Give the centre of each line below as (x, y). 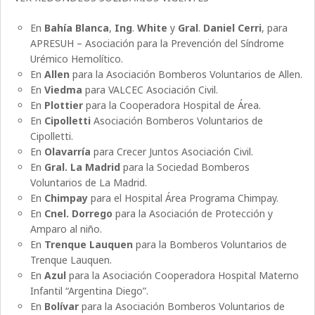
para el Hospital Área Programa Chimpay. (183, 198)
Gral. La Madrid (82, 167)
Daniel (219, 27)
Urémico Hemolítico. (76, 58)
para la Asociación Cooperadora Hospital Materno (182, 275)
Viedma (63, 89)
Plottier (63, 105)
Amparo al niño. (66, 229)
